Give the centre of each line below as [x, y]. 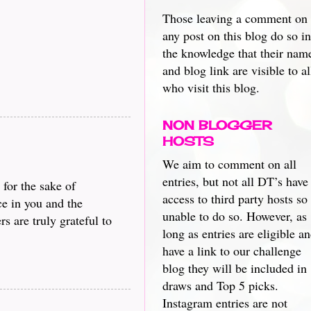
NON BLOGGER [217, 125]
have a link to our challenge [232, 251]
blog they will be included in [235, 268]
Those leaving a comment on [235, 18]
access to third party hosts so [235, 199]
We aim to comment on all [229, 164]
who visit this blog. [211, 87]
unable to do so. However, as [235, 216]
